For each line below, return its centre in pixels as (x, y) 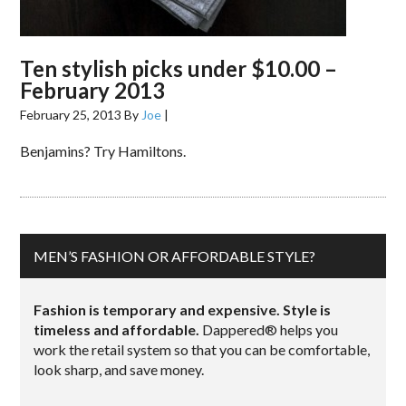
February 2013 (93, 90)
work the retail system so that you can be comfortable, (202, 349)
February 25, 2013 (71, 115)
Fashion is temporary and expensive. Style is (183, 309)
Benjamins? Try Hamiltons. (103, 151)
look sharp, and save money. (119, 369)
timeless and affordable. (117, 329)
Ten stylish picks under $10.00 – (179, 68)
